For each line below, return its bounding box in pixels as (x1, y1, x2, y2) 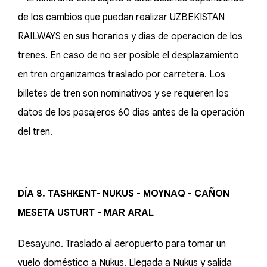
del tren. (18, 126, 55, 138)
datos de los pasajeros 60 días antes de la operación (18, 107, 244, 119)
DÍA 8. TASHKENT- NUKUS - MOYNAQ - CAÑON (18, 188, 229, 200)
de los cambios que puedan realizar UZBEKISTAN (18, 11, 225, 23)
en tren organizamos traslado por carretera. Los (18, 69, 225, 80)
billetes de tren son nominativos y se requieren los (18, 88, 229, 100)
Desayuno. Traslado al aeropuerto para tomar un (18, 238, 226, 250)
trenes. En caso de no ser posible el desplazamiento (18, 49, 239, 61)
